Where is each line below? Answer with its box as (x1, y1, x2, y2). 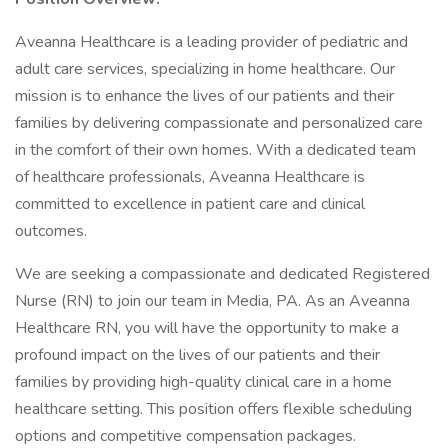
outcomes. (15, 220, 87, 242)
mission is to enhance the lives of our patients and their (15, 85, 394, 107)
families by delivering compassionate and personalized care (15, 112, 423, 134)
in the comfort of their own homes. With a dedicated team (15, 139, 416, 161)
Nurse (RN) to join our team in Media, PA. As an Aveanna (15, 290, 410, 312)
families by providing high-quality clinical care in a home (15, 371, 392, 393)
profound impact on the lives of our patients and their (15, 344, 380, 366)
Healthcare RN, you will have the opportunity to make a (15, 317, 399, 339)
